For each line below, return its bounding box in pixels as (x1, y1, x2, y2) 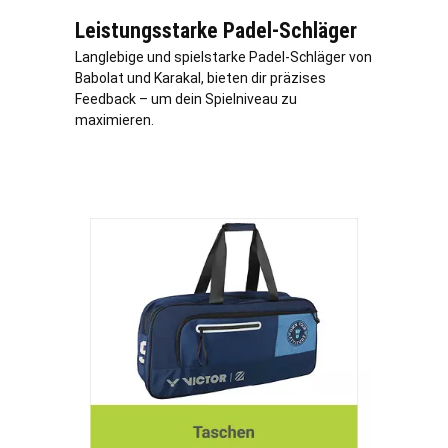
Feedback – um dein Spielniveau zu (75, 90, 297, 107)
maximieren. (75, 111, 154, 128)
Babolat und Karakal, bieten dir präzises (75, 69, 326, 86)
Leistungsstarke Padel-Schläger (75, 17, 357, 43)
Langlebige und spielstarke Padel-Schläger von (75, 48, 372, 65)
